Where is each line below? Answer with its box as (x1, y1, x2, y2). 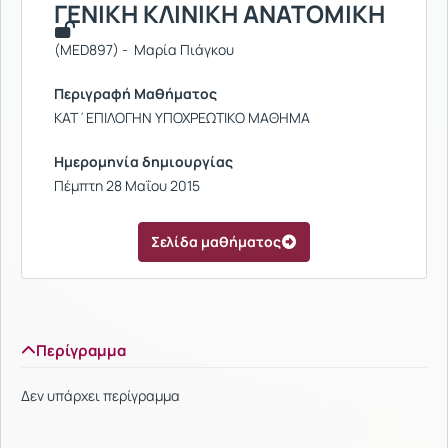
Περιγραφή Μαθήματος (54, 84, 217, 103)
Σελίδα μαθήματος (151, 232, 281, 251)
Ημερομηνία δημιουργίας (54, 152, 233, 171)
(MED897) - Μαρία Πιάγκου (54, 40, 234, 59)
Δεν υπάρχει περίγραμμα (21, 386, 180, 405)
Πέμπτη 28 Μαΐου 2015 (54, 176, 200, 195)
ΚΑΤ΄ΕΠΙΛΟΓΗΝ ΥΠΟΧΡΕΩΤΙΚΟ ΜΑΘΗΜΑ (54, 108, 310, 127)
